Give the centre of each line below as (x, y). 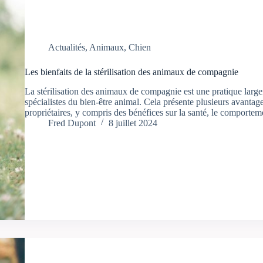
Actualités (66, 47)
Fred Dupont (72, 123)
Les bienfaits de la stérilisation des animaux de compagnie (131, 72)
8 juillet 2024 (133, 123)
